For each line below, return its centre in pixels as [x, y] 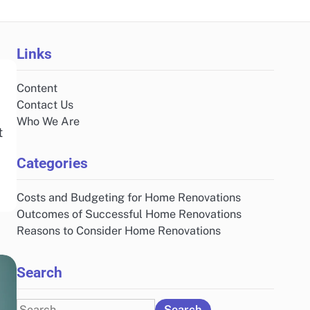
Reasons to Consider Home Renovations [119, 231]
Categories [52, 163]
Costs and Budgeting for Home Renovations [129, 198]
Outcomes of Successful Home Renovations [129, 214]
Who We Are [48, 121]
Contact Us [45, 105]
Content [37, 88]
